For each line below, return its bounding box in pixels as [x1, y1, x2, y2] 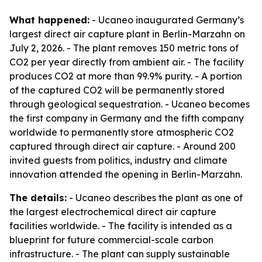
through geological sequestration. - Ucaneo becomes [9, 98, 250, 110]
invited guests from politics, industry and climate [9, 154, 227, 166]
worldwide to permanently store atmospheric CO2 [9, 126, 234, 138]
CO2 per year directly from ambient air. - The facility [9, 56, 244, 68]
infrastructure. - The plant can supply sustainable [9, 248, 230, 260]
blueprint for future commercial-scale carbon [9, 234, 213, 246]
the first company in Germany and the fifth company [9, 112, 244, 124]
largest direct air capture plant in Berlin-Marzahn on [9, 28, 245, 40]
